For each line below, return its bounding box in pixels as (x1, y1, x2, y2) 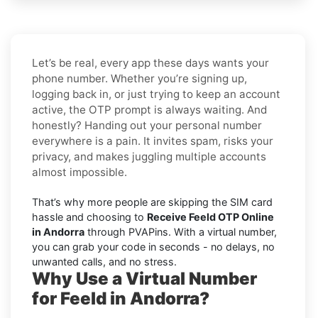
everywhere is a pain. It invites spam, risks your (32, 133, 273, 148)
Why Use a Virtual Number (32, 268, 257, 289)
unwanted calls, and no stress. (32, 255, 177, 268)
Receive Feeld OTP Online (147, 210, 274, 223)
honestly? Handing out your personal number (32, 118, 262, 132)
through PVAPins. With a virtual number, (84, 225, 277, 238)
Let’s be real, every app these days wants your (32, 55, 269, 70)
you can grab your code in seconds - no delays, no (32, 240, 275, 253)
